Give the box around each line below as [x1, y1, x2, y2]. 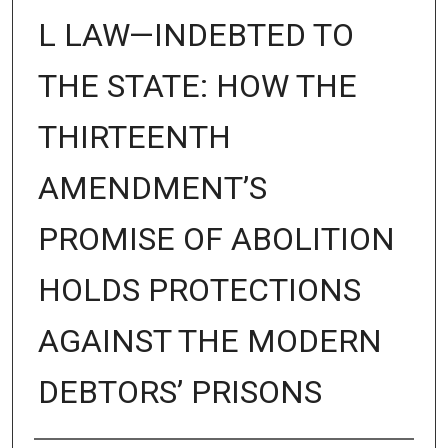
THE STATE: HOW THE [37, 66, 357, 105]
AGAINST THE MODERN [37, 321, 382, 360]
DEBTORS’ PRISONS [37, 372, 322, 411]
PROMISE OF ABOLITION [37, 219, 395, 258]
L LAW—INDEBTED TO [37, 15, 354, 54]
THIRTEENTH [37, 117, 231, 156]
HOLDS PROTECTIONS [37, 270, 361, 309]
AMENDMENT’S [37, 168, 267, 207]
